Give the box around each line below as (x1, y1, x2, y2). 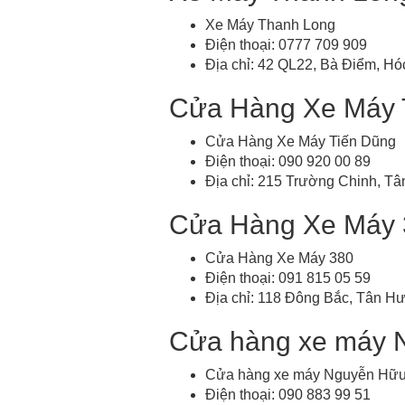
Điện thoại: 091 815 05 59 (205, 269, 371, 286)
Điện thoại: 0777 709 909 (205, 36, 367, 52)
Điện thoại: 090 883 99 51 (205, 386, 371, 402)
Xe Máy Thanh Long (205, 16, 335, 33)
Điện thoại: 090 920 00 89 (205, 153, 371, 169)
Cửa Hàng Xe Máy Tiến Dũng (205, 133, 396, 149)
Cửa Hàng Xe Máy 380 (205, 250, 353, 266)
